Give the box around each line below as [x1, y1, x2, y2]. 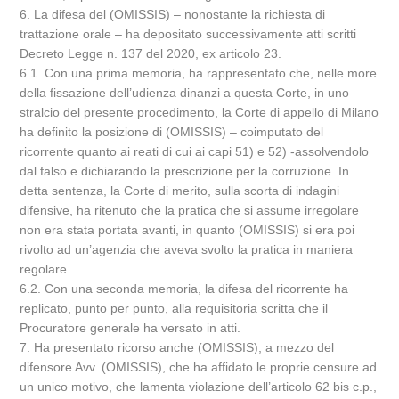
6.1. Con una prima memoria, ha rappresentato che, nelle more [20, 66, 378, 80]
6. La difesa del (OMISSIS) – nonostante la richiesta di [20, 7, 326, 21]
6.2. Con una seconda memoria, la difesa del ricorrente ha [20, 281, 349, 296]
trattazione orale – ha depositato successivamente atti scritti [20, 27, 357, 41]
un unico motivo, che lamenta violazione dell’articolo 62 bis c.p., [20, 379, 378, 394]
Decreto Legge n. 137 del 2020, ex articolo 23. [20, 46, 282, 61]
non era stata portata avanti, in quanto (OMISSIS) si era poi [20, 223, 355, 237]
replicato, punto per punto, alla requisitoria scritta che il [20, 301, 329, 315]
